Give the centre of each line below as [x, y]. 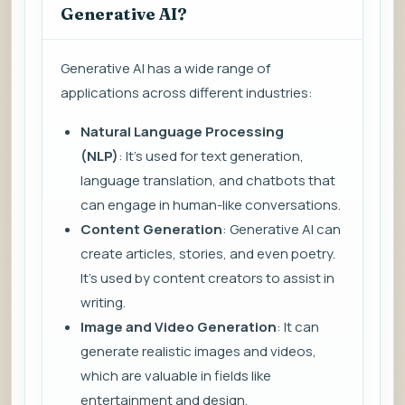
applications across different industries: [187, 93]
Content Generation [151, 230]
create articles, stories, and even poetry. [208, 254]
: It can [298, 327]
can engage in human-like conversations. [211, 205]
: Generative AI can [282, 230]
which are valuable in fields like [176, 376]
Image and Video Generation [179, 327]
